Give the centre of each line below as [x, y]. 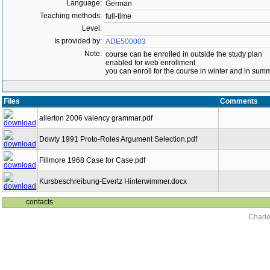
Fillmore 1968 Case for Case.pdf [92, 160]
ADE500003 [126, 42]
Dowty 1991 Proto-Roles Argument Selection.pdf [118, 139]
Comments [239, 101]
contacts [39, 202]
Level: [92, 28]
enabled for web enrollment [150, 63]
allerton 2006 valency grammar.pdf [96, 118]
